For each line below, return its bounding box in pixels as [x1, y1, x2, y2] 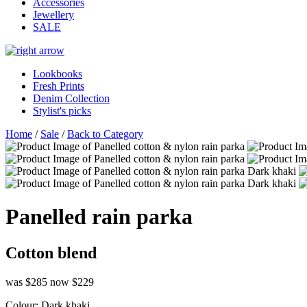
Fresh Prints [33, 79, 84, 92]
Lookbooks [33, 67, 82, 79]
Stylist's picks [33, 104, 91, 116]
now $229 [50, 276, 94, 288]
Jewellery [33, 8, 74, 21]
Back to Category [67, 127, 143, 140]
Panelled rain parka [5, 204, 193, 229]
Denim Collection [33, 92, 110, 104]
